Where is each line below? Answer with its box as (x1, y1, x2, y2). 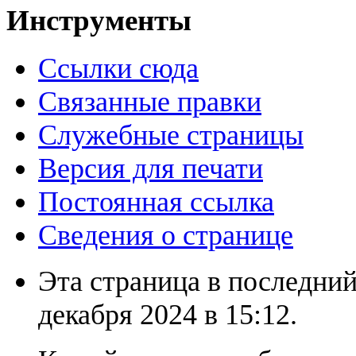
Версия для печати (38, 153, 263, 185)
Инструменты (6, 3, 192, 37)
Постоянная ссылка (38, 186, 274, 219)
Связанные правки (38, 86, 261, 118)
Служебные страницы (38, 119, 304, 152)
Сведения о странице (38, 219, 293, 252)
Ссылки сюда (38, 52, 199, 85)
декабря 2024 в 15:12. (38, 299, 297, 331)
